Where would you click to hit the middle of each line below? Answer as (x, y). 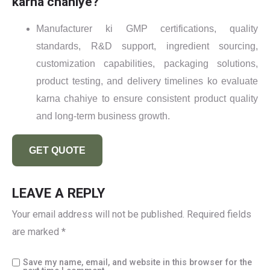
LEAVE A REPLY (58, 193)
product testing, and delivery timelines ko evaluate (147, 81)
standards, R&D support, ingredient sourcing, (147, 46)
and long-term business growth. (103, 116)
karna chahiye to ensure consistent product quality (147, 99)
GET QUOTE (57, 151)
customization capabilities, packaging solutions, (147, 64)
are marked (37, 232)
